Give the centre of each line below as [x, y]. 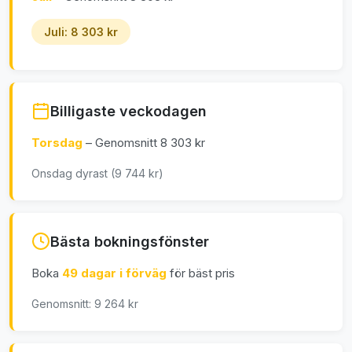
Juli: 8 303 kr [81, 31]
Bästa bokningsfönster [130, 241]
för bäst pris [202, 273]
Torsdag [59, 143]
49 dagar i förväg [116, 273]
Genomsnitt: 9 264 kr [85, 304]
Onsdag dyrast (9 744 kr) [97, 174]
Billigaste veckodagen [128, 111]
